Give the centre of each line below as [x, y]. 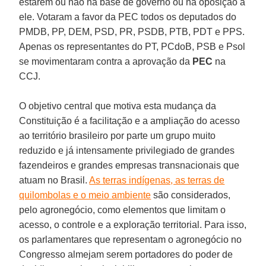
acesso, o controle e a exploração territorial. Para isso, [133, 224]
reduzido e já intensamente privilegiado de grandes [127, 150]
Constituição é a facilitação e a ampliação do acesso [130, 121]
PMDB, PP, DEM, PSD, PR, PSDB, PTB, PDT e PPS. [132, 31]
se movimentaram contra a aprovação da [106, 61]
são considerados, [191, 195]
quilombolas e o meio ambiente [85, 195]
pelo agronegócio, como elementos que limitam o [123, 210]
